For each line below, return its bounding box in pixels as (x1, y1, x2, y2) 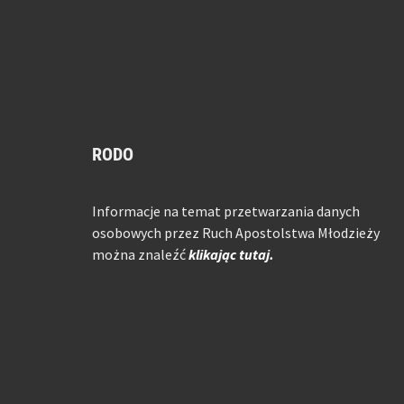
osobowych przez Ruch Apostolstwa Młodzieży (92, 224, 380, 243)
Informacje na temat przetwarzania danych (92, 202, 360, 221)
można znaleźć (92, 245, 186, 264)
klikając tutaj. (188, 245, 274, 264)
